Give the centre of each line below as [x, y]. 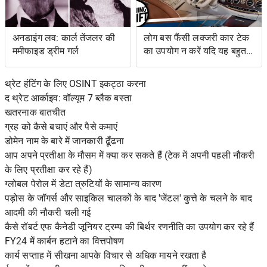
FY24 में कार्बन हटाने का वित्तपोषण [65, 241]
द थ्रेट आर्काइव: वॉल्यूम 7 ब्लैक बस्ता [68, 98]
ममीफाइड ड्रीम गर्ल [46, 51]
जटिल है [158, 64]
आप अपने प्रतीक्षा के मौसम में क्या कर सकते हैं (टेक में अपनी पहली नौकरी [130, 155]
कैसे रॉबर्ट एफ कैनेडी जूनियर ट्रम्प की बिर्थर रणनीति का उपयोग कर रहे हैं [130, 226]
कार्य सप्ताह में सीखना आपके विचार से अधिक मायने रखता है [106, 255]
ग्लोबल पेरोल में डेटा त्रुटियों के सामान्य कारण [83, 184]
